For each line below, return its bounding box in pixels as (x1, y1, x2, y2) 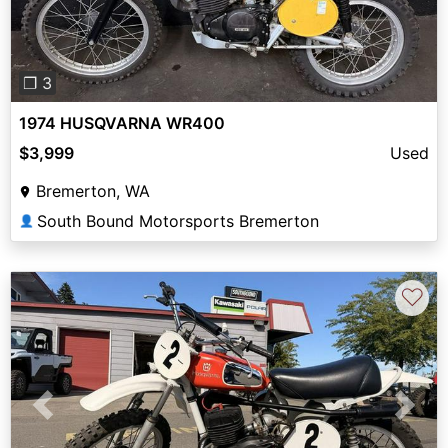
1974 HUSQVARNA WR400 (19, 112, 225, 133)
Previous (42, 406, 108, 427)
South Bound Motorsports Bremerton (37, 210, 319, 231)
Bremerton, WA (36, 180, 150, 201)
